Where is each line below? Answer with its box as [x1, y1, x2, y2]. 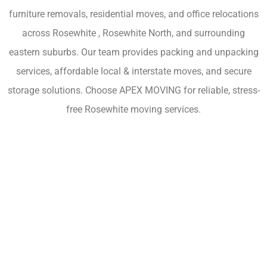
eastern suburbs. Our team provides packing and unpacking [8, 46, 259, 58]
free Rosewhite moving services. [66, 103, 201, 115]
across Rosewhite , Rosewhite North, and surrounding [22, 27, 245, 39]
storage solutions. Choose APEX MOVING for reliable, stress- [7, 84, 260, 96]
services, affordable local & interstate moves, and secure [15, 65, 252, 77]
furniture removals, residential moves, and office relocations [8, 8, 259, 20]
